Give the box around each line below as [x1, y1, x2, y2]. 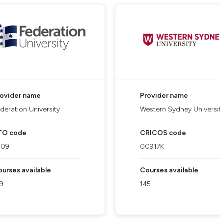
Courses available [140, 166, 198, 174]
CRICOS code [140, 129, 186, 137]
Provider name [140, 91, 188, 100]
